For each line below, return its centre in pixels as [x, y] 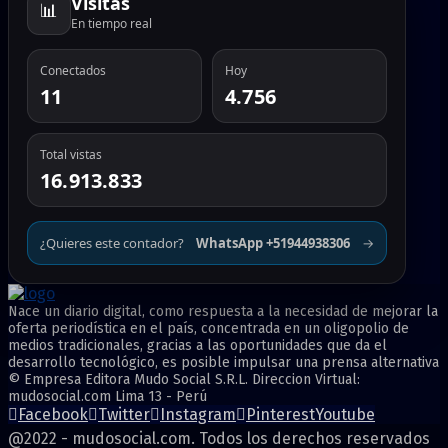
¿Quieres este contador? [112, 242]
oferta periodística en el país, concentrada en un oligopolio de [208, 328]
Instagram [198, 414]
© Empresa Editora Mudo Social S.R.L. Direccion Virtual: [184, 379]
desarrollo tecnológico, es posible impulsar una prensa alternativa [223, 362]
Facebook [53, 414]
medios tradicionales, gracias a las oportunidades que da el [197, 345]
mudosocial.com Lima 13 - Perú [107, 396]
